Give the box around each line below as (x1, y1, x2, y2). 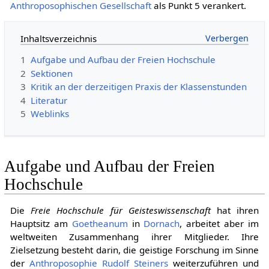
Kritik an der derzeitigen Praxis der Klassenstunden (30, 80, 247, 93)
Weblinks (30, 107, 69, 120)
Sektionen (30, 67, 73, 79)
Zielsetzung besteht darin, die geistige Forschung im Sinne (10, 244, 259, 256)
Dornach (144, 217, 180, 230)
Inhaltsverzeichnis (20, 32, 97, 44)
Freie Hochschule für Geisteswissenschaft (31, 204, 211, 217)
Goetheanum (71, 217, 128, 230)
